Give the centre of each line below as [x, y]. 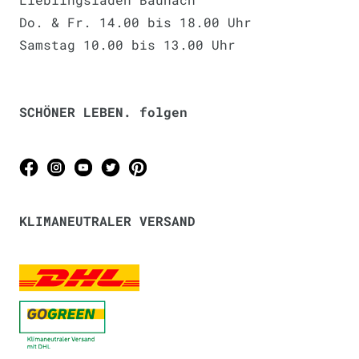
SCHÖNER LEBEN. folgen [103, 111]
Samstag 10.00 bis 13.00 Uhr [127, 44]
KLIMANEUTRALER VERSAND [107, 220]
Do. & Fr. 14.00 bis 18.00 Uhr [135, 22]
